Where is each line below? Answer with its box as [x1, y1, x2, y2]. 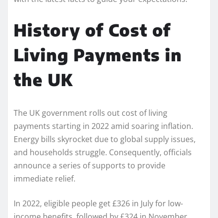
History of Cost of [14, 19, 171, 40]
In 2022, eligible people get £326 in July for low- [14, 198, 183, 209]
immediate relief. [14, 173, 75, 184]
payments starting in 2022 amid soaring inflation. [14, 120, 193, 131]
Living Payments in [14, 44, 182, 65]
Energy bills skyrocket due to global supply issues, [14, 133, 196, 145]
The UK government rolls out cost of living [14, 107, 167, 118]
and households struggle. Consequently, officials [14, 146, 192, 158]
